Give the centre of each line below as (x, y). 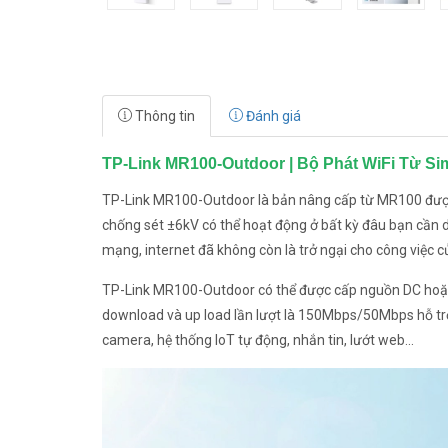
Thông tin (163, 116)
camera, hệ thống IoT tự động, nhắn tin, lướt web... (258, 340)
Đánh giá (272, 116)
